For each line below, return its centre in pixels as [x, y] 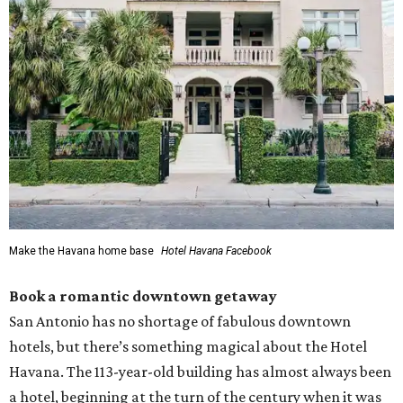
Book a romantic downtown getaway [143, 296]
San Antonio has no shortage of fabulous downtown [180, 321]
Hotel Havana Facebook [215, 251]
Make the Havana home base [81, 251]
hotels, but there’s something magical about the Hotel [188, 346]
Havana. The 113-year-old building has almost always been [200, 372]
